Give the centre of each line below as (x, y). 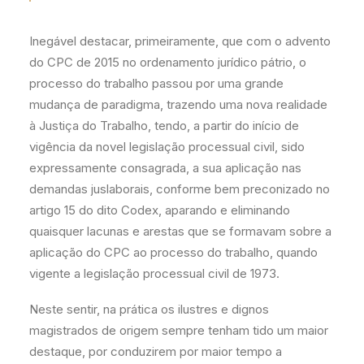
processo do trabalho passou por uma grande (156, 83)
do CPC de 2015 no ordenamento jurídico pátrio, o (168, 62)
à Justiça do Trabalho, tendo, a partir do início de (164, 126)
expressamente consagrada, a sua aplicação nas (165, 168)
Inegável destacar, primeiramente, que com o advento (180, 41)
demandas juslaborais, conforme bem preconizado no (180, 189)
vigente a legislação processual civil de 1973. (154, 273)
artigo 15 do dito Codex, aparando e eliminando (160, 210)
